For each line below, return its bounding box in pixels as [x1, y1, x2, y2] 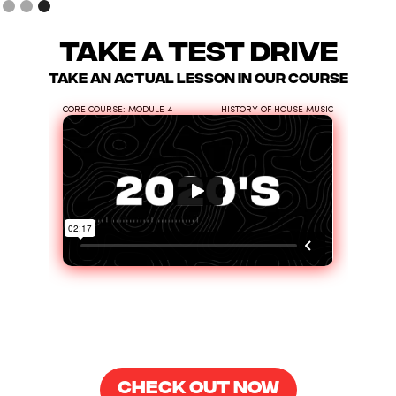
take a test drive [58, 32, 338, 65]
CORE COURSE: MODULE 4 [63, 104, 173, 115]
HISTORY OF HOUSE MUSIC [220, 104, 333, 115]
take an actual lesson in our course [48, 68, 348, 85]
